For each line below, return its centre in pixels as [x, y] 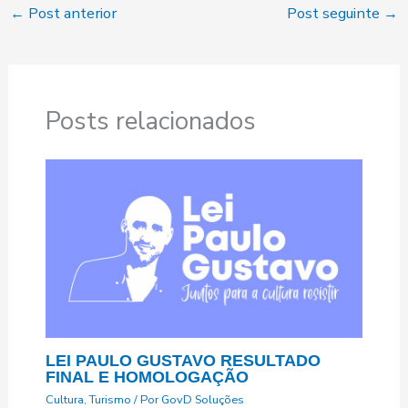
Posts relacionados [150, 121]
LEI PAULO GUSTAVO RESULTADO [183, 360]
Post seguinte [336, 14]
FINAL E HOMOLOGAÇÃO [147, 376]
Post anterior [70, 14]
